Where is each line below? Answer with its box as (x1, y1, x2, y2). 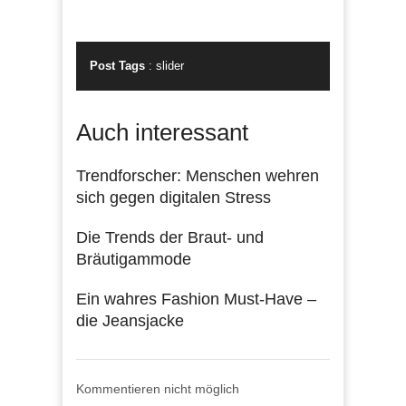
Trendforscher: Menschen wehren (76, 166, 319, 185)
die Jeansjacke (76, 311, 184, 330)
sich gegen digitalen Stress (76, 188, 271, 207)
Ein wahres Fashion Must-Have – (76, 289, 316, 308)
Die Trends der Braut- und (76, 227, 264, 246)
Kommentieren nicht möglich (76, 381, 239, 396)
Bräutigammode (76, 249, 191, 268)
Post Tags (90, 58, 145, 72)
